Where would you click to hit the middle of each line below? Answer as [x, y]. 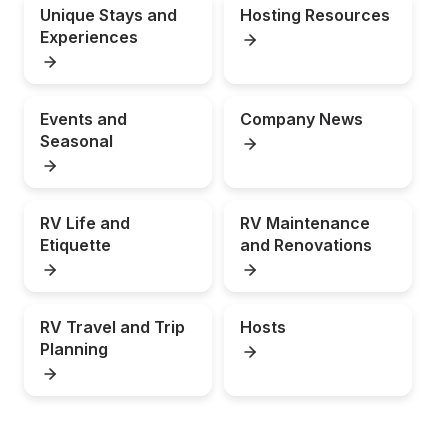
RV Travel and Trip [112, 327]
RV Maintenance [305, 223]
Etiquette [75, 245]
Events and [83, 119]
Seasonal [76, 141]
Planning [74, 349]
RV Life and [85, 223]
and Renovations [306, 245]
